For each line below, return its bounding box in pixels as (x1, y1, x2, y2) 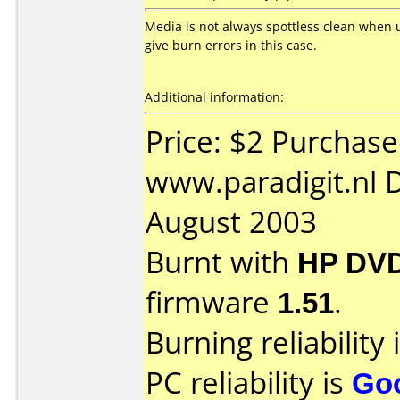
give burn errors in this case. (145, 37, 317, 54)
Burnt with (146, 242, 297, 282)
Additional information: (145, 88, 284, 105)
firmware (146, 282, 278, 322)
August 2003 (146, 202, 317, 242)
